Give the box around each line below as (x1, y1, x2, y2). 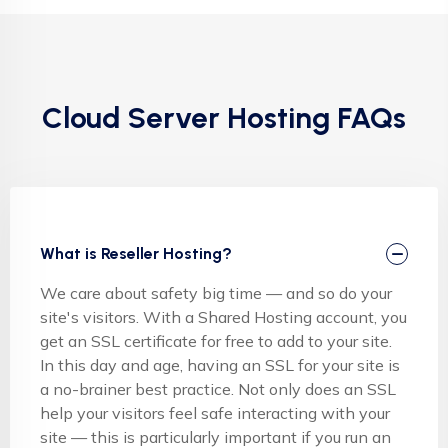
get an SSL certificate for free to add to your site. (40, 330, 392, 351)
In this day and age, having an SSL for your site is (40, 354, 400, 375)
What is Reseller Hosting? (40, 243, 232, 263)
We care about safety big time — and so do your (40, 282, 392, 303)
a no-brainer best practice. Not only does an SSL (40, 378, 396, 399)
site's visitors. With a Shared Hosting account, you (40, 306, 407, 327)
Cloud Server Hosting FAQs (42, 99, 406, 135)
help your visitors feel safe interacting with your (40, 402, 390, 423)
